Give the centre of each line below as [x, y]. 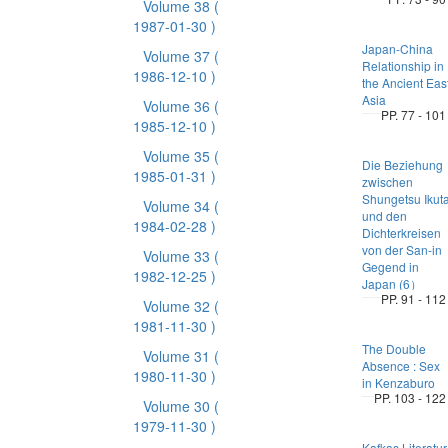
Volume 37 [178, 56]
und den [384, 215]
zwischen [387, 181]
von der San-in [401, 249]
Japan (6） [391, 283]
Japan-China [397, 48]
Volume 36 [178, 106]
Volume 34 [178, 206]
